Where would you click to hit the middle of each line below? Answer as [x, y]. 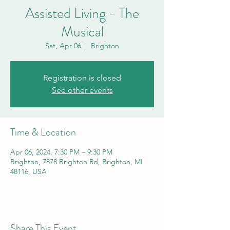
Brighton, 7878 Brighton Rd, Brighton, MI [76, 162]
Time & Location [43, 132]
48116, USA [28, 171]
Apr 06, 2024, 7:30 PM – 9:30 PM [61, 152]
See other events [82, 90]
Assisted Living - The [82, 13]
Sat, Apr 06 [63, 46]
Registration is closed [82, 78]
